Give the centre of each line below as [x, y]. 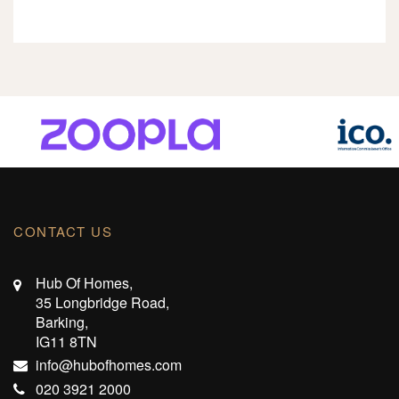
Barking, [62, 322]
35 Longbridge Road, [102, 303]
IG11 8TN [66, 342]
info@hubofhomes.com [109, 365]
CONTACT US [63, 232]
